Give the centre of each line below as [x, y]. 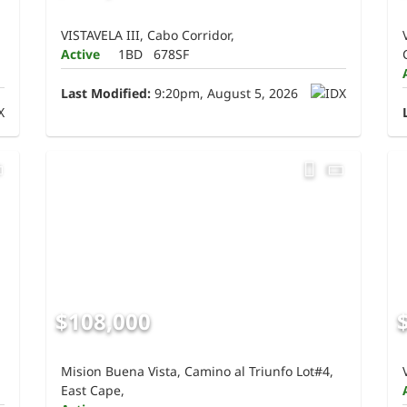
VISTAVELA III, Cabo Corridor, [148, 35]
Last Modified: [106, 94]
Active [81, 55]
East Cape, [93, 391]
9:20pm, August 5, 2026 [225, 94]
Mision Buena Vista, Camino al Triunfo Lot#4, [198, 372]
